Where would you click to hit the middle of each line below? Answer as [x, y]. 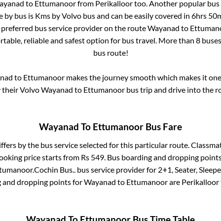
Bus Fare [163, 127]
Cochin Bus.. [55, 170]
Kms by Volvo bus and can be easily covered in [113, 16]
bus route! [110, 53]
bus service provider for [117, 170]
